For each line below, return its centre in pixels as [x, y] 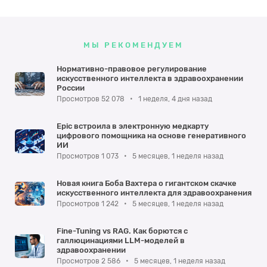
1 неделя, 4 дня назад [174, 99]
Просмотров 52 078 [91, 99]
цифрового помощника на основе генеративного [151, 136]
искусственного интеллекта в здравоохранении [150, 79]
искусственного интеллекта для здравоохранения [154, 193]
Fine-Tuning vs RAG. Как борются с [122, 231]
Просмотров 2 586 [89, 261]
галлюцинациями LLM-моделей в [121, 241]
